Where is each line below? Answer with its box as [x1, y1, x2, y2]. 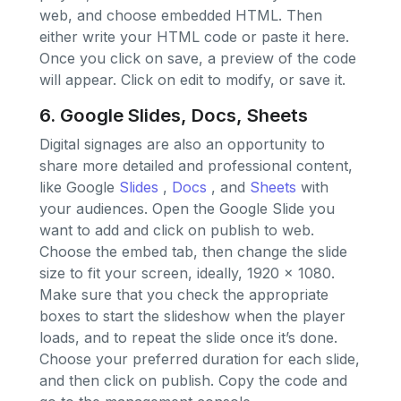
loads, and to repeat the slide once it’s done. [39, 328, 337, 346]
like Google [39, 177, 119, 196]
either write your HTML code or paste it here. [39, 27, 349, 46]
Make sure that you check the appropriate [39, 285, 328, 303]
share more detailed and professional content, [39, 156, 353, 175]
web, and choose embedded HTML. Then [39, 5, 322, 24]
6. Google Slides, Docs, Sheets [39, 103, 308, 126]
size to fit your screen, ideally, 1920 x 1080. [39, 263, 335, 282]
